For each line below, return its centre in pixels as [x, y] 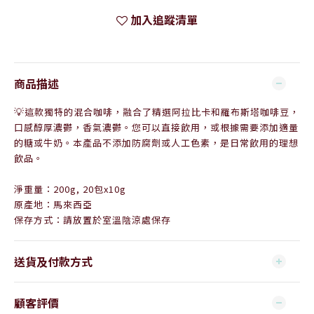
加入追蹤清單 [164, 20]
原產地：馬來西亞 [53, 204]
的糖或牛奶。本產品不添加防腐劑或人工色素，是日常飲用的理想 [156, 143]
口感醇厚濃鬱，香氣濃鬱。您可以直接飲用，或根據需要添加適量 [156, 127]
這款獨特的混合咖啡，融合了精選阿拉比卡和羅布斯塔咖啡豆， [162, 112]
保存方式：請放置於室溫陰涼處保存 [93, 220]
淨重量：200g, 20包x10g [70, 189]
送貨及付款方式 [53, 261]
